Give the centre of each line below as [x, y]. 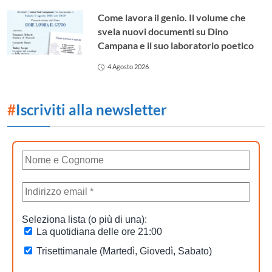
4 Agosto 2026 [128, 67]
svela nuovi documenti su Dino [163, 32]
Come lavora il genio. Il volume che [172, 18]
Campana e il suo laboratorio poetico [176, 46]
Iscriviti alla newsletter [91, 110]
